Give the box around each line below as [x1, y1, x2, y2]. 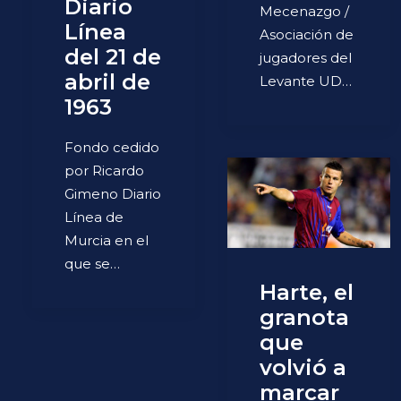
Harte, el [260, 279, 354, 306]
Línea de [64, 209, 124, 226]
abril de [64, 69, 150, 96]
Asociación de [260, 26, 354, 43]
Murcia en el [64, 232, 149, 250]
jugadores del [260, 49, 352, 66]
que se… [64, 255, 120, 273]
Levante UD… [260, 73, 352, 90]
